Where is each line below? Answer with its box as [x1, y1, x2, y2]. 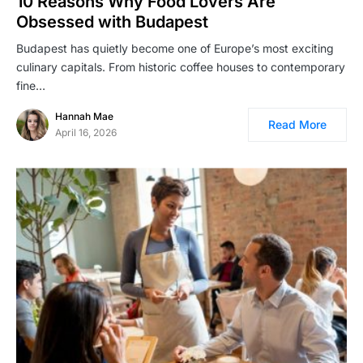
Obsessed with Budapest [16, 12, 208, 32]
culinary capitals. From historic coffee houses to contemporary [16, 60, 345, 75]
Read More [268, 117, 327, 132]
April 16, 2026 [55, 126, 117, 139]
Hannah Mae [55, 110, 113, 123]
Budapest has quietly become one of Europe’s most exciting [16, 41, 334, 56]
